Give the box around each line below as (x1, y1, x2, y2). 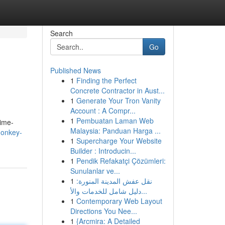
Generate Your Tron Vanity (76, 95, 161, 105)
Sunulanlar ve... (70, 166, 120, 176)
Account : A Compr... (70, 105, 136, 116)
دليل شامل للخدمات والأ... (141, 186, 147, 196)
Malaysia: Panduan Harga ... (70, 126, 161, 136)
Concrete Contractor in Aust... (70, 85, 165, 95)
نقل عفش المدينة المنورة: (76, 176, 152, 186)
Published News (50, 65, 101, 75)
